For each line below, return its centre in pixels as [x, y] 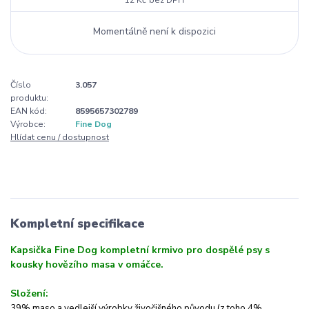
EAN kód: [29, 111]
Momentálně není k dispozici [154, 31]
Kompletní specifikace [78, 223]
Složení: [29, 294]
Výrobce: [28, 124]
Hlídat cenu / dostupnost [60, 137]
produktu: [29, 98]
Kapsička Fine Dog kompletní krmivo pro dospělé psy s [140, 250]
